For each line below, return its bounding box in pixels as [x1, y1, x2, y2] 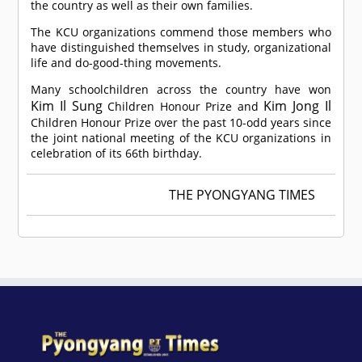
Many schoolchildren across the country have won [31, 82, 331, 98]
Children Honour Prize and [102, 99, 264, 115]
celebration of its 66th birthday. [31, 145, 203, 162]
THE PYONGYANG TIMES [168, 186, 315, 204]
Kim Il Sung [31, 97, 103, 116]
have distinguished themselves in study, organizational [31, 40, 331, 56]
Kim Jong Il [263, 97, 331, 116]
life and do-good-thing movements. [31, 55, 222, 71]
